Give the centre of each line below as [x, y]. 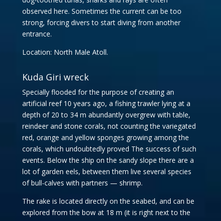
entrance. [37, 34]
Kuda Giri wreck [55, 77]
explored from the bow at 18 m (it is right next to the [106, 212]
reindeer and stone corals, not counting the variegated [109, 126]
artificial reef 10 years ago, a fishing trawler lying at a [106, 103]
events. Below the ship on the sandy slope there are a [108, 160]
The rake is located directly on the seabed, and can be [108, 201]
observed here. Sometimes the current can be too [102, 11]
